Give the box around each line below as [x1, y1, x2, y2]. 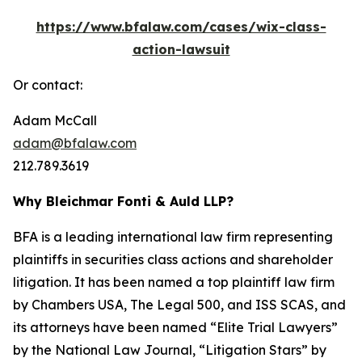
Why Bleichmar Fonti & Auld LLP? [13, 193, 234, 209]
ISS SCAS [255, 297, 314, 313]
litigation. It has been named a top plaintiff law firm [13, 274, 335, 290]
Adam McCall [13, 112, 97, 128]
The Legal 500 [130, 297, 221, 313]
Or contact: [13, 77, 82, 93]
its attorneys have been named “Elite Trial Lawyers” [13, 319, 338, 335]
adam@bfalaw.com [13, 135, 137, 151]
